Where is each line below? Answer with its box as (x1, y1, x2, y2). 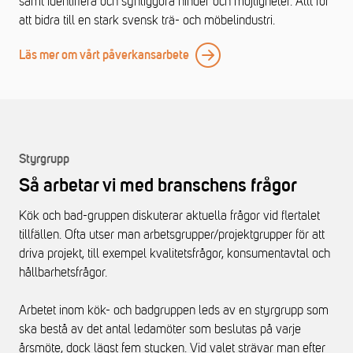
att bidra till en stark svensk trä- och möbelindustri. (19, 13, 275, 28)
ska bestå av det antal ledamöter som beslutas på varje (19, 322, 301, 336)
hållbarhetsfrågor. (19, 266, 107, 280)
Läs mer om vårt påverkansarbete (19, 49, 189, 61)
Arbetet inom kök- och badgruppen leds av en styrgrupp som (19, 303, 329, 318)
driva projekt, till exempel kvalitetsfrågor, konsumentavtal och (19, 247, 330, 261)
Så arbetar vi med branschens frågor (19, 176, 297, 195)
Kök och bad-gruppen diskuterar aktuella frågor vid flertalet (19, 209, 320, 223)
